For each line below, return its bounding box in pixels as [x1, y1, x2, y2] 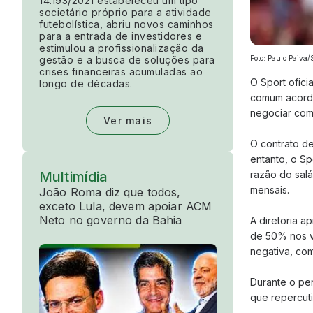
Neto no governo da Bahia [39, 212, 182, 227]
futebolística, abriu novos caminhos [39, 17, 214, 30]
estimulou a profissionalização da [39, 41, 204, 54]
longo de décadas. [39, 77, 133, 89]
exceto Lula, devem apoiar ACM [39, 198, 212, 213]
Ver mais [103, 114, 152, 126]
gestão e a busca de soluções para [39, 53, 215, 66]
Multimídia [39, 168, 108, 185]
